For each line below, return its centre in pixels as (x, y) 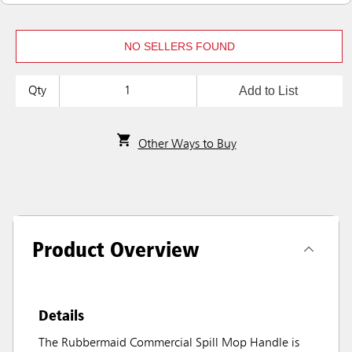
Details (61, 315)
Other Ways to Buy (187, 145)
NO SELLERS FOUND (179, 46)
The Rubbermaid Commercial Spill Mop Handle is (169, 344)
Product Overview (116, 249)
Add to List (268, 91)
